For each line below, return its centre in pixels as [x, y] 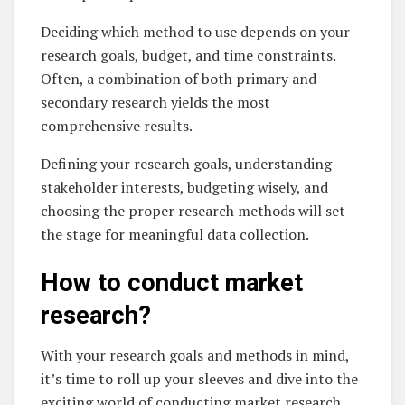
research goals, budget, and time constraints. [188, 55]
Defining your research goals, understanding [186, 163]
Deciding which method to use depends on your [195, 31]
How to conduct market [172, 283]
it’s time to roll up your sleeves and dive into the [199, 379]
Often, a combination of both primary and [179, 78]
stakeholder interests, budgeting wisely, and [184, 187]
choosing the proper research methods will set [193, 210]
